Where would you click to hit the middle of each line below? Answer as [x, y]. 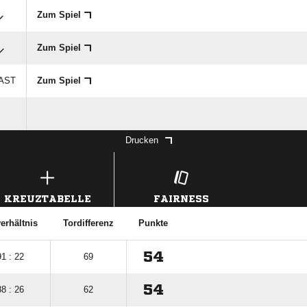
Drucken [142, 140]
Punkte [153, 223]
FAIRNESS [181, 199]
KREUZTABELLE [47, 199]
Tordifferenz [88, 223]
